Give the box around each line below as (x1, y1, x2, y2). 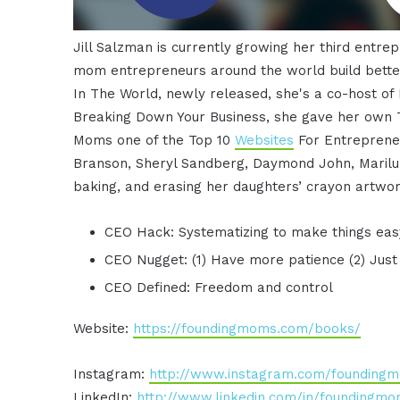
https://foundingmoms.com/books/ (133, 320, 362, 337)
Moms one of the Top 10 (73, 131, 236, 148)
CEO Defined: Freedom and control (104, 279, 338, 296)
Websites (235, 131, 295, 148)
